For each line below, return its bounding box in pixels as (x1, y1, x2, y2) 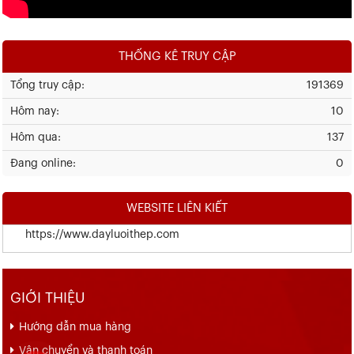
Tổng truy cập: (10, 80, 85, 91)
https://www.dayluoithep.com (3, 229, 179, 240)
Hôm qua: (10, 132, 61, 143)
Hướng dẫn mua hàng (19, 322, 131, 333)
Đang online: (10, 158, 76, 169)
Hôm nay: (10, 106, 59, 117)
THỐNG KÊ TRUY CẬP (118, 50, 236, 62)
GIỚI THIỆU (10, 291, 85, 305)
